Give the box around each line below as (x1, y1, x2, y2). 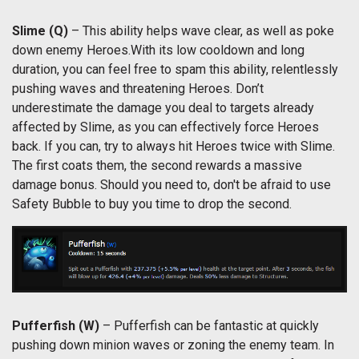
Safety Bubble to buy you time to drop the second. (12, 196, 295, 212)
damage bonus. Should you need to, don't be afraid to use (12, 176, 331, 192)
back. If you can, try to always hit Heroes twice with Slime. (12, 138, 335, 154)
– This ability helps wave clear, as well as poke (71, 22, 334, 38)
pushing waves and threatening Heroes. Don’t (12, 80, 264, 96)
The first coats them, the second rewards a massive (12, 157, 302, 173)
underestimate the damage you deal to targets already (12, 99, 314, 115)
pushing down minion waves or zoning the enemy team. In (12, 337, 334, 353)
